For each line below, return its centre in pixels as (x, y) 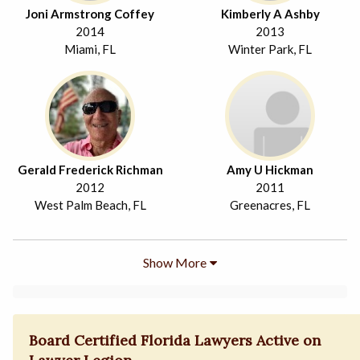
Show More (175, 262)
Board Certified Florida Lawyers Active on (175, 341)
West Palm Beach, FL (90, 205)
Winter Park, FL (270, 49)
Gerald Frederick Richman (90, 169)
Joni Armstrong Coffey (90, 13)
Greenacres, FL (270, 205)
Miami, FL (90, 49)
